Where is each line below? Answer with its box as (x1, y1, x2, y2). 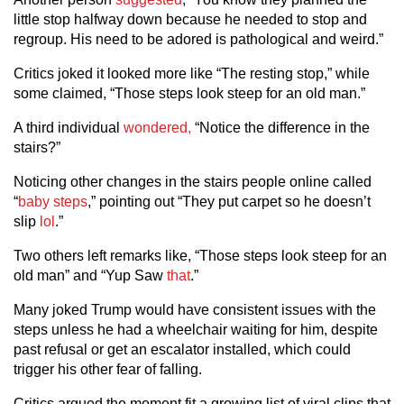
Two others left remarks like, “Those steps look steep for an (14, 248, 387, 263)
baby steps (18, 194, 87, 209)
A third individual (14, 120, 124, 135)
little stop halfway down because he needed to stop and (14, 12, 367, 27)
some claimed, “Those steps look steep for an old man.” (14, 86, 365, 101)
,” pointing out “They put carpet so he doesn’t (87, 194, 371, 209)
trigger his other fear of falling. (14, 362, 202, 377)
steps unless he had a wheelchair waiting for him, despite (14, 322, 378, 337)
